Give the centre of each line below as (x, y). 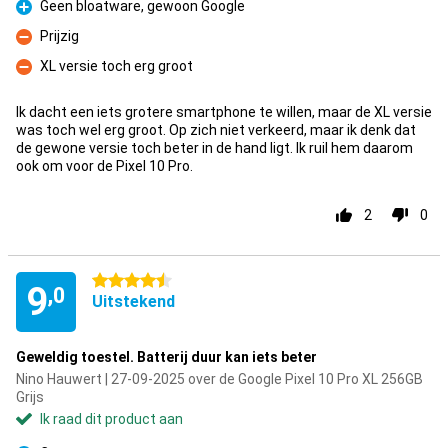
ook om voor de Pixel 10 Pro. (104, 166)
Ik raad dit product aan (111, 419)
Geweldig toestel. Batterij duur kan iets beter (166, 357)
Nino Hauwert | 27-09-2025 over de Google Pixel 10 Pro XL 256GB (219, 379)
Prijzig (59, 36)
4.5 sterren (127, 281)
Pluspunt (45, 17)
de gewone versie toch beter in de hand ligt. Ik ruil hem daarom (214, 148)
